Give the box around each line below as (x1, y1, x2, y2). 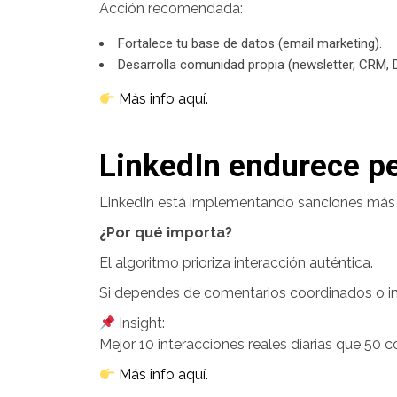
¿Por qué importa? (99, 224, 232, 241)
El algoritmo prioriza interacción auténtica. (99, 254, 373, 271)
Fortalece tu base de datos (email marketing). (118, 35, 382, 51)
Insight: (115, 315, 166, 331)
